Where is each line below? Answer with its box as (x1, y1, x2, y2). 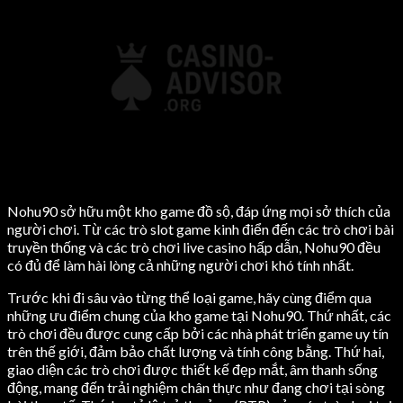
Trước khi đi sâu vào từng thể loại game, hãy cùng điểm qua (7, 288, 372, 306)
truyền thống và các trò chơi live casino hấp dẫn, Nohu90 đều (7, 237, 381, 255)
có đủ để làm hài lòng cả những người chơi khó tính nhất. (7, 255, 354, 273)
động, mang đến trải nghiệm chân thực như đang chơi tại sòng (7, 378, 385, 396)
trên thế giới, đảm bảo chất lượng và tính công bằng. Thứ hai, (7, 342, 384, 360)
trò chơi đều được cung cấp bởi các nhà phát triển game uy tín (7, 324, 389, 342)
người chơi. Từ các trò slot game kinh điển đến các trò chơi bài (7, 219, 394, 237)
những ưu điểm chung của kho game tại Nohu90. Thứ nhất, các (7, 306, 391, 324)
